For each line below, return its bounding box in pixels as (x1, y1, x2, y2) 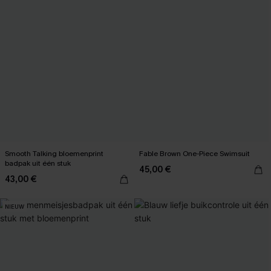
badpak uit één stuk (5, 158, 71, 168)
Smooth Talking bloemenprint (5, 149, 103, 158)
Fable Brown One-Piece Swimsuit (139, 149, 250, 158)
